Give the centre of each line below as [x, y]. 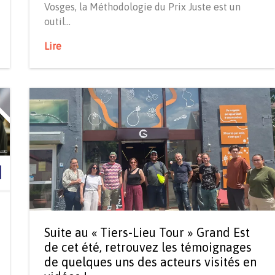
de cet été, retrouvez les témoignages [148, 247]
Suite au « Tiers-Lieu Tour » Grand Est [147, 232]
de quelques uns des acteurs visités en [150, 261]
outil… [57, 21]
